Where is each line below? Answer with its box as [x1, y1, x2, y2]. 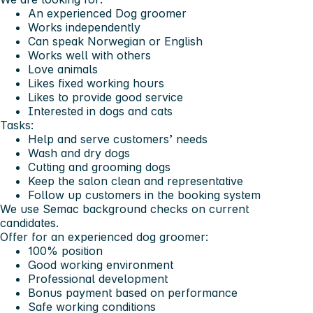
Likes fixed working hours [28, 75, 164, 90]
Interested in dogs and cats [28, 103, 173, 118]
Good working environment [28, 257, 173, 272]
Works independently [28, 20, 140, 34]
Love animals [28, 61, 98, 76]
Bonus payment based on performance [28, 285, 238, 300]
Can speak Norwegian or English [28, 34, 203, 48]
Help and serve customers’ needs [28, 131, 208, 146]
